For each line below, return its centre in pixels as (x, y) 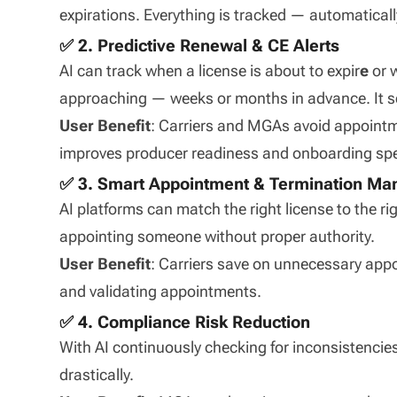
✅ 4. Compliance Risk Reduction (185, 322)
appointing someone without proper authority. (218, 236)
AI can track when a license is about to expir (210, 70)
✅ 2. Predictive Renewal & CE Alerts (200, 46)
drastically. (97, 374)
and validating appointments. (161, 291)
